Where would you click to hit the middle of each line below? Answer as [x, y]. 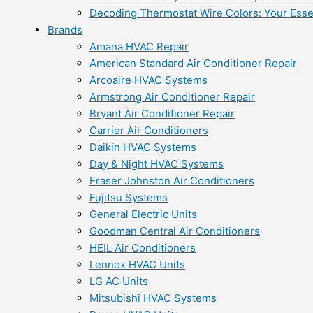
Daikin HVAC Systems [143, 147]
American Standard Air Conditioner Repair [193, 63]
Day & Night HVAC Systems [156, 164]
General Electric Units [143, 214]
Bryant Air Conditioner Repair [162, 114]
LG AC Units [119, 281]
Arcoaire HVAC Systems [148, 80]
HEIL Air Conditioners [143, 248]
